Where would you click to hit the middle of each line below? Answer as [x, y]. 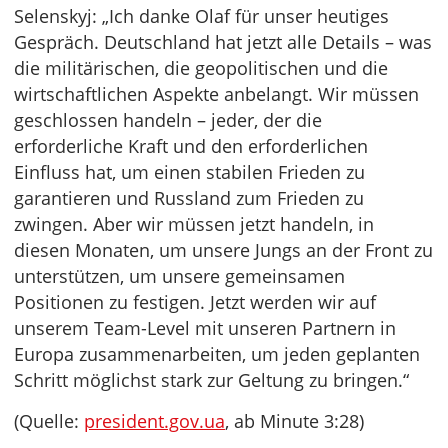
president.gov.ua [154, 421]
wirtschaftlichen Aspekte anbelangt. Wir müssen [216, 94]
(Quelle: [49, 421]
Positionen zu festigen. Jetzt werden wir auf [195, 302]
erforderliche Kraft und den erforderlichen [191, 146]
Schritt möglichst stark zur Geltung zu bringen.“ [211, 380]
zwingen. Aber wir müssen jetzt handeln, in [194, 224]
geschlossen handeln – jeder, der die [168, 120]
